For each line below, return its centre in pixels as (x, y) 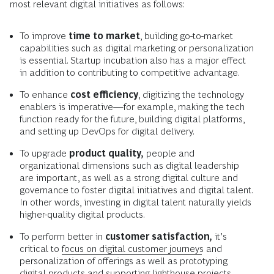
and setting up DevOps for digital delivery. (108, 131)
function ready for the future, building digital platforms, (132, 119)
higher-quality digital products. (82, 214)
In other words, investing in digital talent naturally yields (135, 202)
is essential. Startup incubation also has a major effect (133, 60)
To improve (44, 35)
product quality (105, 153)
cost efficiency (104, 94)
